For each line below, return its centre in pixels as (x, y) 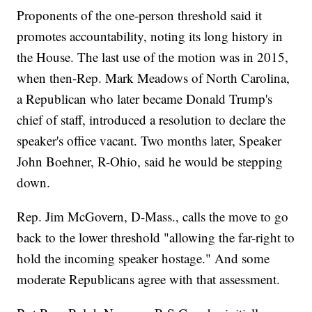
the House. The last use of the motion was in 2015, (153, 57)
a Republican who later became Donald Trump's (145, 99)
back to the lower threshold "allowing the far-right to (156, 237)
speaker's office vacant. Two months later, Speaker (149, 141)
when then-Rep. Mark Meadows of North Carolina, (154, 78)
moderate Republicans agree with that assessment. (149, 279)
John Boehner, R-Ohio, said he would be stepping (150, 162)
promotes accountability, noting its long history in (150, 36)
